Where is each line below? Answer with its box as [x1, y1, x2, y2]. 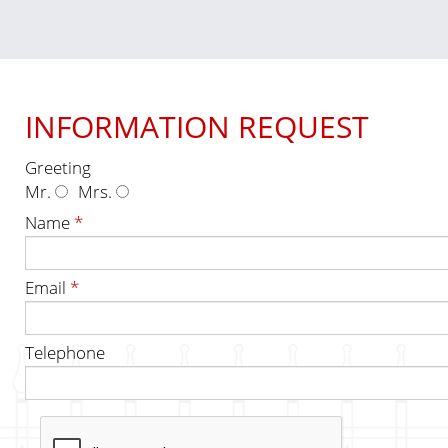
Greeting [25, 156, 91, 179]
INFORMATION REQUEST [25, 106, 369, 147]
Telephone [25, 341, 105, 364]
